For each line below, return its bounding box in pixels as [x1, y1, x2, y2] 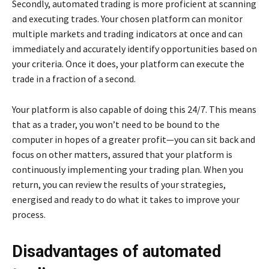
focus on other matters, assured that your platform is [12, 148, 232, 160]
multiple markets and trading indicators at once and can [12, 27, 243, 40]
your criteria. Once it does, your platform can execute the [12, 57, 244, 70]
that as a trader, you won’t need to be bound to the [12, 118, 220, 130]
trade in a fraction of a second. [12, 72, 136, 85]
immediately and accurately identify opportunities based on [12, 42, 257, 55]
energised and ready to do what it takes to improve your [12, 193, 240, 205]
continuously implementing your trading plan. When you [12, 163, 243, 175]
